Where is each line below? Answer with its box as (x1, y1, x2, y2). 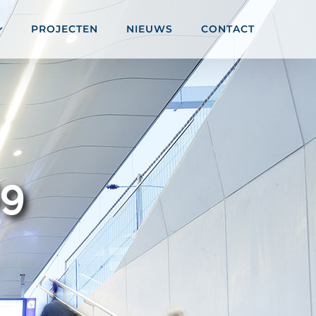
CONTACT (201, 22, 255, 35)
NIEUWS (126, 22, 173, 35)
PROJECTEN (31, 22, 98, 35)
